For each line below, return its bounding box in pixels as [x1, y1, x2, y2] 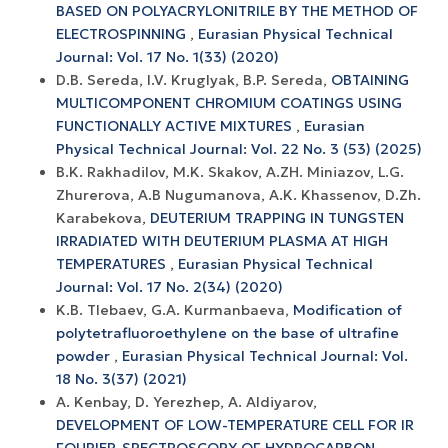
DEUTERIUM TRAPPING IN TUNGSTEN [150, 208, 404, 227]
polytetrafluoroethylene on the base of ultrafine [56, 323, 399, 342]
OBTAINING [331, 70, 409, 89]
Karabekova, [56, 208, 150, 227]
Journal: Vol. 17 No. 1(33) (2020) [56, 47, 279, 66]
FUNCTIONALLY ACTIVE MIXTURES [56, 116, 296, 135]
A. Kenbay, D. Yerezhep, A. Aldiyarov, [56, 392, 317, 411]
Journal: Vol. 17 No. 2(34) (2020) [56, 277, 283, 296]
